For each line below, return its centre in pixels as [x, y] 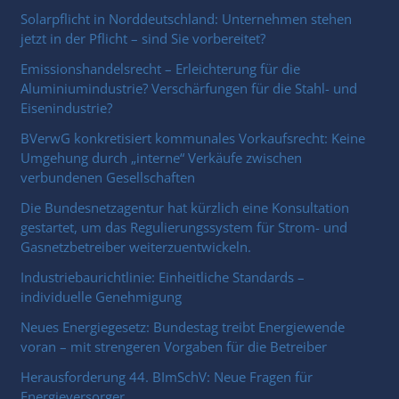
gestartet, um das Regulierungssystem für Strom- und [184, 227]
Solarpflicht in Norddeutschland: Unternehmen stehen [187, 18]
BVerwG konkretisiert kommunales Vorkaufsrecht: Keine [193, 138]
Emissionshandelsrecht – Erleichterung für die [161, 68]
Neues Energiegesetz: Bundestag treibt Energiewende [183, 326]
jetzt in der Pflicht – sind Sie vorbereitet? [143, 38]
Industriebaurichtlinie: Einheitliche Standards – [163, 277]
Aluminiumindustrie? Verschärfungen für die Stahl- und [189, 88]
